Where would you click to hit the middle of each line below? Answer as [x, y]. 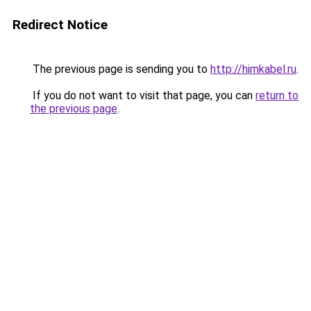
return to [277, 95]
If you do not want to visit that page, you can [143, 95]
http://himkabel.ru [253, 69]
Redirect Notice [60, 25]
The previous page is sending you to [120, 69]
